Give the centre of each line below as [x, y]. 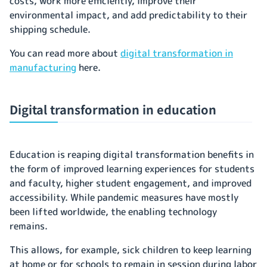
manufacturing [43, 67]
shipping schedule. [51, 29]
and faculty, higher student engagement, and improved [131, 183]
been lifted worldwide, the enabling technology [113, 211]
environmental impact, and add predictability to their [128, 15]
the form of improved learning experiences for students [132, 168]
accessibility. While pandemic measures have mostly [124, 197]
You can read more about [65, 53]
